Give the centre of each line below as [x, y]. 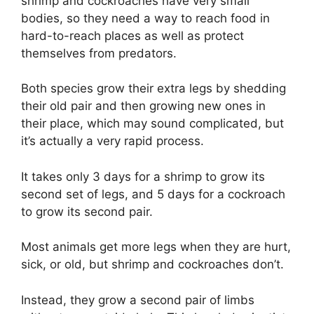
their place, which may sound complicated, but [152, 124]
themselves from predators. [99, 53]
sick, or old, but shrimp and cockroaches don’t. [152, 265]
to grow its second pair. [87, 211]
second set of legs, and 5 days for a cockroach [153, 194]
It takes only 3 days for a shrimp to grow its [143, 176]
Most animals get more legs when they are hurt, [156, 247]
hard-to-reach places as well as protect [132, 35]
